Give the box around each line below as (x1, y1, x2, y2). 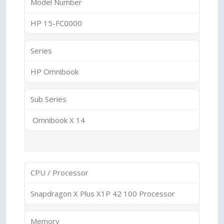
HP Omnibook (30, 66, 78, 76)
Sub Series (30, 94, 66, 104)
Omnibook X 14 (30, 115, 85, 125)
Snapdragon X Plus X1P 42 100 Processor (30, 188, 175, 198)
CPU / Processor (30, 167, 88, 177)
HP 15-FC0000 (30, 18, 82, 28)
